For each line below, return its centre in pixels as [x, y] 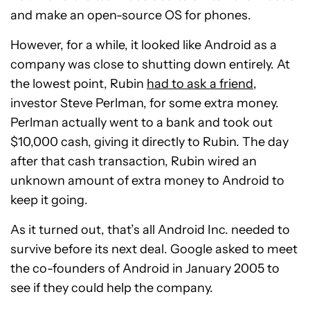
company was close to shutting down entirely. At [150, 65]
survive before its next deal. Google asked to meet [154, 249]
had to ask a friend [200, 84]
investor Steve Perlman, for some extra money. [145, 103]
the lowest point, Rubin [79, 84]
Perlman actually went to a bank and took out [142, 123]
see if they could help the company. [112, 288]
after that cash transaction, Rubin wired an [134, 162]
